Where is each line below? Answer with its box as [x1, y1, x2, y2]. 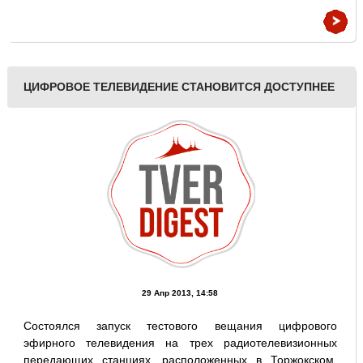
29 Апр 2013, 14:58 [142, 288, 219, 297]
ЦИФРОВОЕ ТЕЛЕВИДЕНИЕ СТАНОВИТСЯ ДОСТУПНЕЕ [23, 80, 335, 93]
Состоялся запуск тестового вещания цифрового [23, 319, 338, 332]
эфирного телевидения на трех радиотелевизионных [23, 336, 338, 349]
